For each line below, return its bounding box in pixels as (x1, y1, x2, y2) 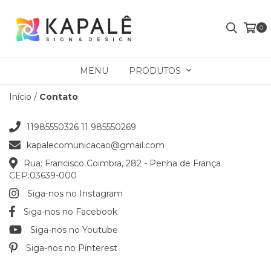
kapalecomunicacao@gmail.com (26, 139, 165, 151)
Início (9, 91, 31, 102)
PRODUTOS (128, 65, 183, 76)
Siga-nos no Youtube (30, 224, 118, 235)
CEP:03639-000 (9, 169, 77, 181)
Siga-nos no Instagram (27, 188, 123, 199)
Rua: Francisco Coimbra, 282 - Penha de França (23, 157, 221, 169)
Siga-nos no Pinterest (25, 242, 117, 253)
